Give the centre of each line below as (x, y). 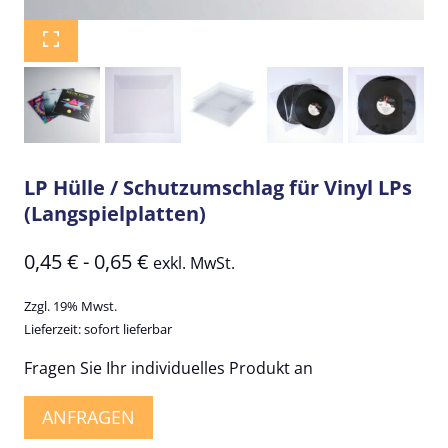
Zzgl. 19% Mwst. (70, 306)
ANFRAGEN (88, 417)
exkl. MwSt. (194, 263)
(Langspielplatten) (115, 214)
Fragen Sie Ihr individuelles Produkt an (168, 368)
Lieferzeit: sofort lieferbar (98, 329)
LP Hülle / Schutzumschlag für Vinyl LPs (218, 188)
